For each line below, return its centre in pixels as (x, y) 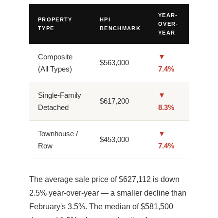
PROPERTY (55, 20)
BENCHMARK (120, 28)
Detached (53, 108)
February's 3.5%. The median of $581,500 (101, 207)
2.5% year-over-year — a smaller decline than (108, 193)
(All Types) (55, 69)
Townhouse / (58, 134)
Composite (55, 57)
